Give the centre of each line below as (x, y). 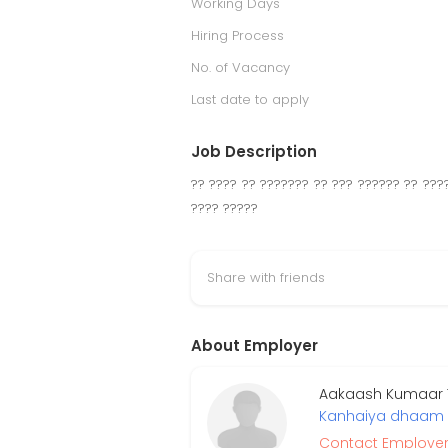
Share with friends (266, 277)
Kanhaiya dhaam (381, 416)
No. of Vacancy (240, 67)
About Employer (254, 345)
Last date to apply (250, 99)
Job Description (254, 151)
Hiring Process (237, 35)
